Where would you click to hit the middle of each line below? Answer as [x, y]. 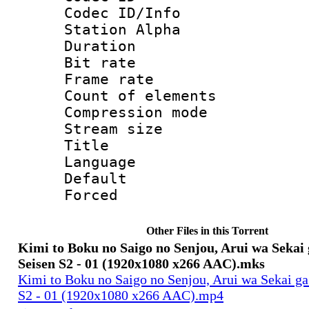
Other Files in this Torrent [207, 230]
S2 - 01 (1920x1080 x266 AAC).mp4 [121, 295]
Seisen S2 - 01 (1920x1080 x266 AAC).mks [141, 263]
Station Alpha [122, 29]
